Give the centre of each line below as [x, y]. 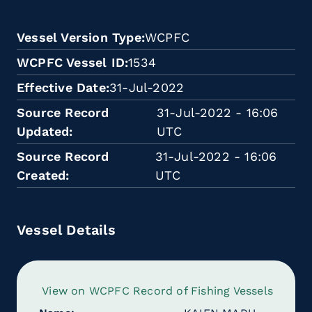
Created [41, 175]
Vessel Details [66, 230]
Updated [43, 131]
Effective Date [61, 87]
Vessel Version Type [79, 37]
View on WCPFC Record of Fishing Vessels [157, 291]
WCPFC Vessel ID [71, 62]
